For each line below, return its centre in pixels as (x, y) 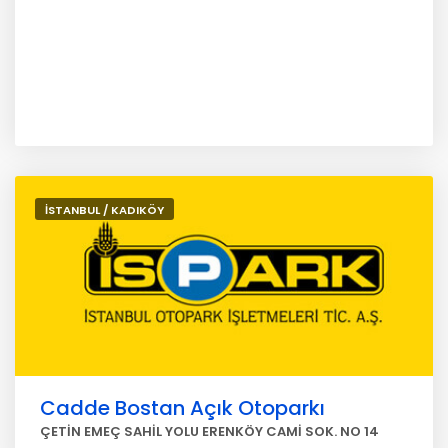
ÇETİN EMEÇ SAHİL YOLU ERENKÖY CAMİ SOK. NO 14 (209, 431)
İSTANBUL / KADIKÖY (104, 210)
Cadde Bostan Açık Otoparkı (182, 408)
